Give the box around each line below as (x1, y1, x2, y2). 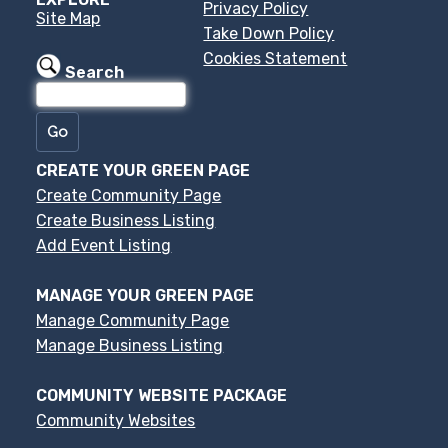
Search (65, 62, 125, 82)
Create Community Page (36, 185, 222, 205)
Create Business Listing (36, 210, 216, 230)
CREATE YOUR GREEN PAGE (36, 160, 251, 180)
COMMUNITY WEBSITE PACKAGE (36, 385, 288, 405)
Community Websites (36, 410, 196, 430)
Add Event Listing (36, 235, 172, 255)
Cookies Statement (203, 48, 348, 68)
